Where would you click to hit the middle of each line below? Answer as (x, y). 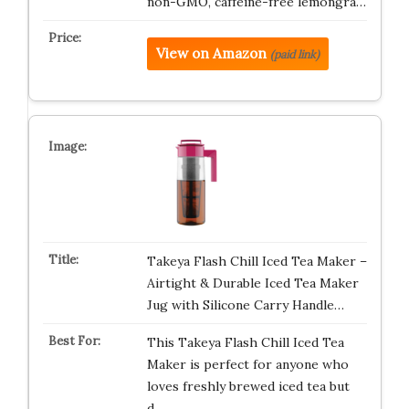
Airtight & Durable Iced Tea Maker (252, 283)
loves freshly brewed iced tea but (248, 386)
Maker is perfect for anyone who (247, 364)
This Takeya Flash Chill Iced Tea (245, 342)
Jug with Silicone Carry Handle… (245, 305)
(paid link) (294, 54)
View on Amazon (211, 53)
